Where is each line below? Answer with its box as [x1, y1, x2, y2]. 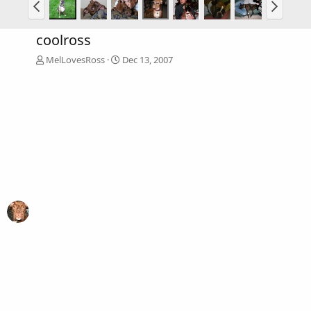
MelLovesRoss [46, 53, 105, 67]
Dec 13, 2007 [122, 53, 173, 67]
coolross [36, 31, 91, 50]
